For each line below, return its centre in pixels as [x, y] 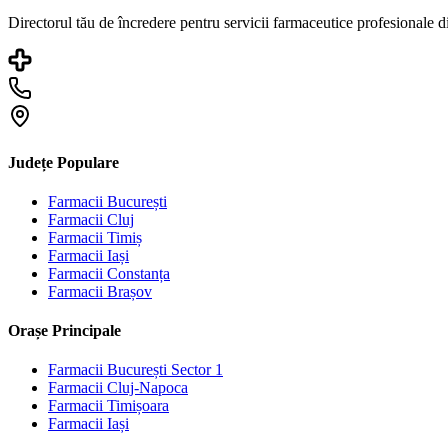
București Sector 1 [165, 370]
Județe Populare [63, 162]
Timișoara [138, 406]
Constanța [138, 273]
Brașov [129, 291]
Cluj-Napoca [147, 388]
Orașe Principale [64, 331]
